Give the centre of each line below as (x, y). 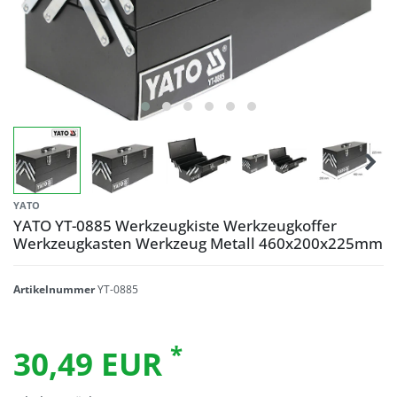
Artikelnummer (55, 289)
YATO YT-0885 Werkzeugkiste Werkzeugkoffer (175, 225)
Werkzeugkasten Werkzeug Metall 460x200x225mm (198, 243)
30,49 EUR (92, 363)
